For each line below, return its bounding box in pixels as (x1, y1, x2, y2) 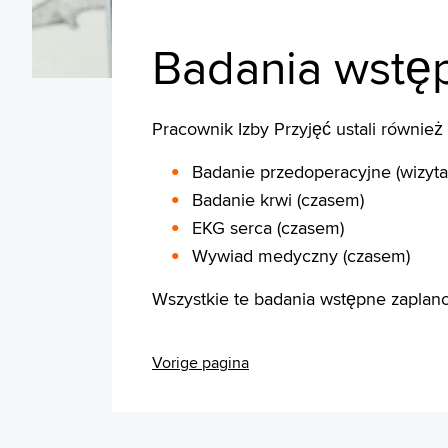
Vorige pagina (152, 351, 249, 374)
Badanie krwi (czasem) (192, 187, 364, 212)
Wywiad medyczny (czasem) (192, 243, 410, 268)
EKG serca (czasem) (192, 215, 344, 240)
